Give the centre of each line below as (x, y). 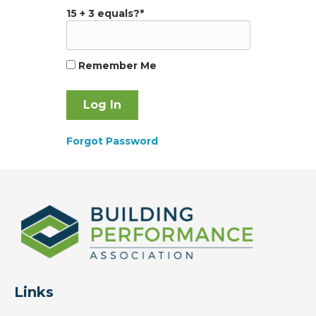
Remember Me (116, 66)
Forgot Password (112, 141)
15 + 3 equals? (103, 14)
